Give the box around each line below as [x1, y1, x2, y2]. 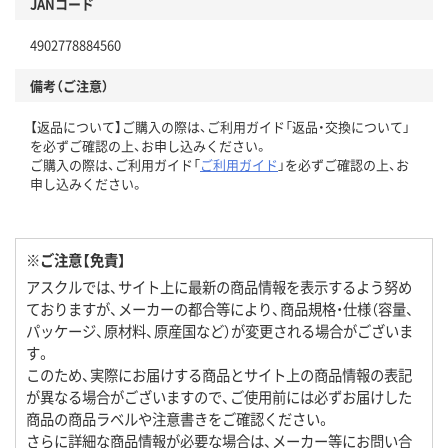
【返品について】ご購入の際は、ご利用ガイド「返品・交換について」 [30, 117, 410, 137]
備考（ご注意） [30, 76, 109, 96]
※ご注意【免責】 [26, 249, 126, 271]
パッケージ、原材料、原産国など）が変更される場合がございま [26, 320, 413, 342]
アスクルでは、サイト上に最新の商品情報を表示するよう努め [26, 276, 412, 298]
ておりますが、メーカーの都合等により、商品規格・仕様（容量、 [26, 298, 414, 320]
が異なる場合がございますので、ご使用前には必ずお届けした [26, 386, 412, 408]
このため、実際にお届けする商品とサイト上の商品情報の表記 [26, 364, 412, 386]
